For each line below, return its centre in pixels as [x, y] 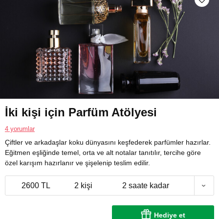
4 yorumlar [20, 129]
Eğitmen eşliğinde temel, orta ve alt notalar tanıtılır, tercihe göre [103, 153]
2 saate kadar [146, 186]
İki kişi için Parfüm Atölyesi [81, 112]
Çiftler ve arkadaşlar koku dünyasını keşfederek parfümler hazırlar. [108, 142]
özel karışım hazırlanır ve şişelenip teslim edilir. [77, 163]
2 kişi [83, 186]
